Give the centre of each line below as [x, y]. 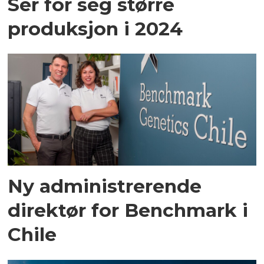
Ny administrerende [105, 186]
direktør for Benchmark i [128, 210]
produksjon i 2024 [95, 28]
